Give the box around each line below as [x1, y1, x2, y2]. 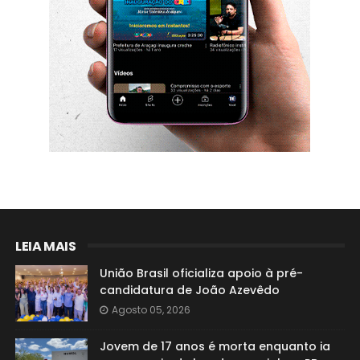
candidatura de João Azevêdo [99, 282, 280, 298]
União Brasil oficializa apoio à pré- [99, 265, 303, 281]
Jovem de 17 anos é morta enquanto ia [99, 338, 330, 354]
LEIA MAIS [14, 237, 76, 256]
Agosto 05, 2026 [111, 303, 190, 317]
